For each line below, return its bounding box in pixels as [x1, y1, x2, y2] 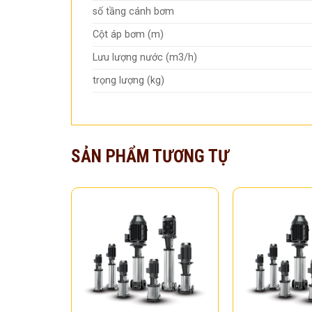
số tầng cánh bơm [93, 5, 174, 17]
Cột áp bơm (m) [93, 28, 164, 40]
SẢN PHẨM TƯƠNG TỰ [71, 146, 229, 166]
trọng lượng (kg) [93, 74, 164, 86]
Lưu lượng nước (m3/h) [93, 51, 197, 63]
